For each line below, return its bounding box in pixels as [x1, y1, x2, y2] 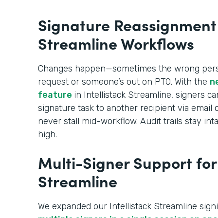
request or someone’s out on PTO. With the [38, 76, 210, 87]
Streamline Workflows [38, 32, 194, 54]
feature [38, 89, 74, 100]
